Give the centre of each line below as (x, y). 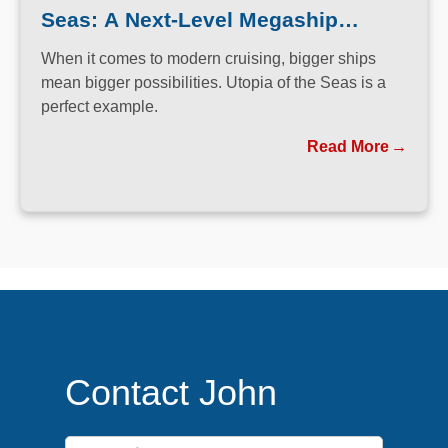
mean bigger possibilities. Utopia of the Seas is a (213, 82)
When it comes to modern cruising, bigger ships (208, 58)
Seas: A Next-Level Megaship (189, 19)
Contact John (170, 393)
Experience (98, 50)
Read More (348, 146)
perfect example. (99, 106)
